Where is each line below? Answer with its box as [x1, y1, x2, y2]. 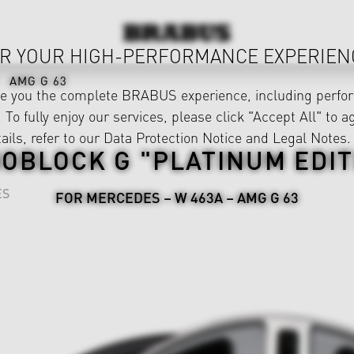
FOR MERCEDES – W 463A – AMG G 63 [55, 187, 299, 207]
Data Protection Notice [104, 127, 242, 147]
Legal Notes [273, 127, 347, 147]
